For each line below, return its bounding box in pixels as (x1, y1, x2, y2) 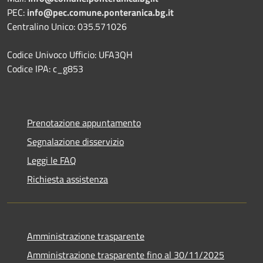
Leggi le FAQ (27, 153, 76, 167)
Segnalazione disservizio (27, 134, 124, 149)
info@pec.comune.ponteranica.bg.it (27, 5, 174, 19)
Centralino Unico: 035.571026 (7, 19, 127, 33)
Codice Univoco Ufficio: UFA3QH (7, 47, 133, 62)
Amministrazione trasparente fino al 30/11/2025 (27, 247, 224, 262)
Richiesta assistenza (27, 171, 108, 186)
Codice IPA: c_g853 (7, 61, 83, 76)
